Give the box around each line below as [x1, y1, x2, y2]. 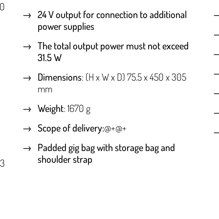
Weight [37, 102, 64, 115]
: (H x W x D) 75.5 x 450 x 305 [81, 70, 186, 84]
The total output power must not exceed [37, 39, 189, 52]
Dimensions [37, 70, 82, 84]
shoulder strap [37, 153, 92, 166]
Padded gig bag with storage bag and [37, 141, 175, 154]
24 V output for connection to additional [37, 8, 187, 21]
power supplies [37, 20, 94, 33]
